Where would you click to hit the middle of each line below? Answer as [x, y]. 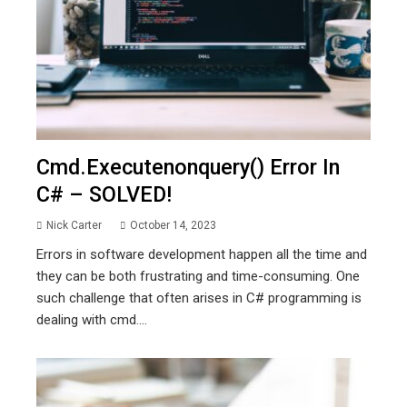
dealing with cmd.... [92, 320]
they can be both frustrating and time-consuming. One [198, 277]
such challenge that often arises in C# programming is [199, 298]
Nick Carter [74, 226]
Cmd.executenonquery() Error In [188, 168]
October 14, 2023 [173, 226]
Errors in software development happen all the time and [202, 255]
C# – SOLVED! [104, 195]
